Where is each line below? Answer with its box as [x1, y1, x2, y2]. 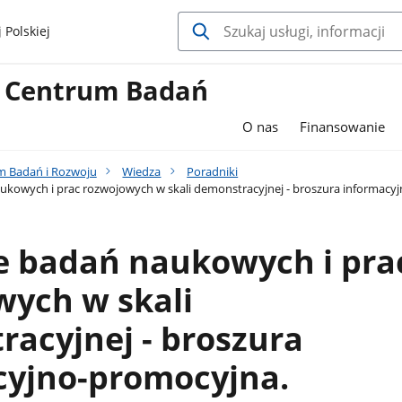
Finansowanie [299, 117, 385, 135]
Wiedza [122, 163, 162, 180]
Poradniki [187, 163, 239, 180]
